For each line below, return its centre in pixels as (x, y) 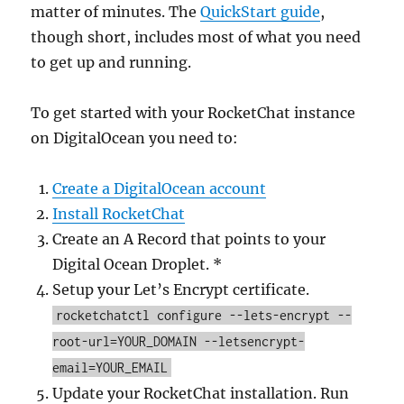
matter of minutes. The (116, 12)
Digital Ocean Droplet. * (138, 264)
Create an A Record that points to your (189, 239)
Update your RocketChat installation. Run (201, 393)
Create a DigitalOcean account (160, 188)
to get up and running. (111, 62)
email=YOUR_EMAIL (110, 367)
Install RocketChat (119, 214)
